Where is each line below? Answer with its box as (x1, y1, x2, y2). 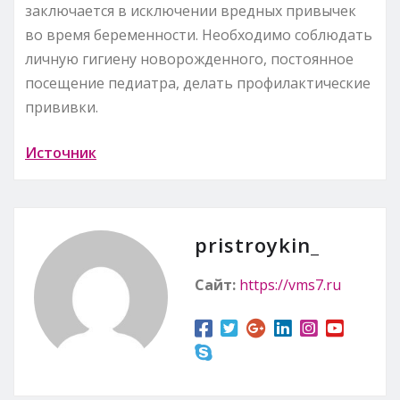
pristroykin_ (195, 230, 320, 258)
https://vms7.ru (239, 274, 341, 295)
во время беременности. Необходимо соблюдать (25, 24, 372, 45)
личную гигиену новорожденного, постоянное (25, 48, 354, 69)
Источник (25, 142, 96, 162)
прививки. (25, 96, 98, 117)
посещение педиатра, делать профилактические (25, 72, 371, 93)
